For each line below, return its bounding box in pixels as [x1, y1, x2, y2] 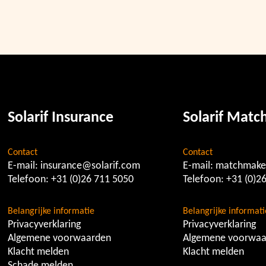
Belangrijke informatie [8, 207, 95, 216]
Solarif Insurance [8, 110, 114, 126]
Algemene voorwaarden [8, 233, 112, 244]
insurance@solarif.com [40, 160, 141, 172]
